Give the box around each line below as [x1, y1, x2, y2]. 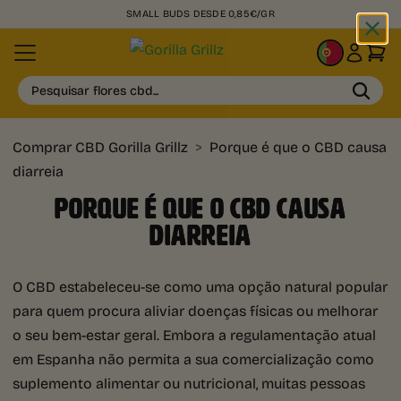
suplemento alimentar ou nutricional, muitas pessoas [13, 372, 365, 394]
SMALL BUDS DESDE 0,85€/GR [126, 5, 275, 21]
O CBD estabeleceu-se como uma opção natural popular [13, 276, 388, 297]
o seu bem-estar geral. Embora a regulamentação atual [13, 324, 376, 346]
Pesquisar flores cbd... [31, 81, 158, 100]
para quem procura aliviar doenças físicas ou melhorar [13, 300, 378, 321]
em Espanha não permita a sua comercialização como [13, 348, 374, 370]
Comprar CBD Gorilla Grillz [13, 136, 188, 158]
